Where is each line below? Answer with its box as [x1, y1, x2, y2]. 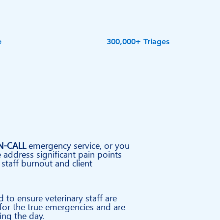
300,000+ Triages [106, 37, 169, 46]
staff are [83, 193, 117, 203]
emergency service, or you [26, 140, 130, 151]
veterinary [45, 193, 83, 203]
